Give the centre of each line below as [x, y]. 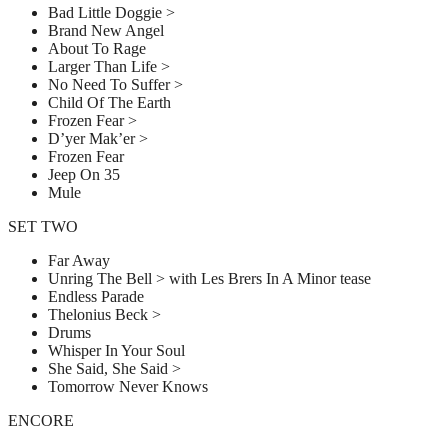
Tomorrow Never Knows [128, 387]
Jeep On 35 [84, 175]
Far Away [79, 261]
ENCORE [41, 421]
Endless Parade [96, 297]
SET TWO [43, 227]
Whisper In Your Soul [116, 351]
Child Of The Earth [109, 103]
